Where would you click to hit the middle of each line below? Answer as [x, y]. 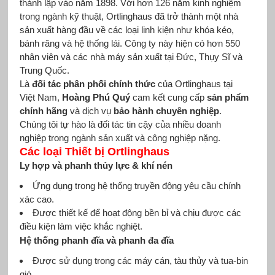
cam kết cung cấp [168, 97]
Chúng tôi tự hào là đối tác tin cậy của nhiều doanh [120, 124]
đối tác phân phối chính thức [93, 83]
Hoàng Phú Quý [96, 97]
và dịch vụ [90, 110]
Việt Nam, [41, 97]
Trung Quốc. [44, 70]
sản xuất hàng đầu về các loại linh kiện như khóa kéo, [126, 29]
